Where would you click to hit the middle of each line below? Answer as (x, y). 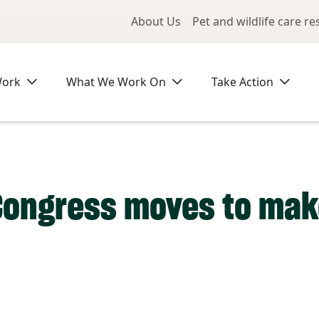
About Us (156, 21)
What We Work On (116, 82)
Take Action (242, 82)
